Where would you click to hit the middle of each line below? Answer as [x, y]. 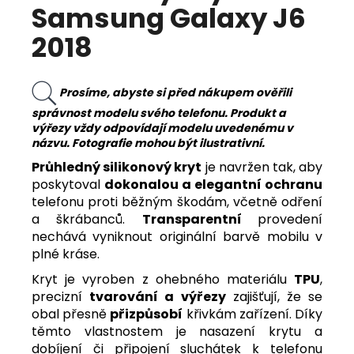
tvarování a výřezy [158, 297]
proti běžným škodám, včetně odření [205, 202]
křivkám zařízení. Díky [253, 314]
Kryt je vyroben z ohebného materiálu [163, 280]
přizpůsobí [147, 314]
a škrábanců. [87, 220]
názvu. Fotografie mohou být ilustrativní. [148, 143]
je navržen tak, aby [262, 168]
